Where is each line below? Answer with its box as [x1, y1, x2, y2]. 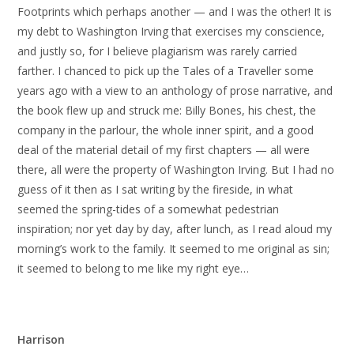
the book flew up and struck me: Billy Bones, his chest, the [17, 103, 317, 118]
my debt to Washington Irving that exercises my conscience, [17, 24, 326, 39]
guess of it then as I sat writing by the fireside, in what [17, 182, 294, 197]
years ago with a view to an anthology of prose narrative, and [17, 83, 333, 98]
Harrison [17, 332, 66, 347]
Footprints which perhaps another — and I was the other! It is [17, 4, 333, 19]
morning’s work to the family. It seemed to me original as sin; [17, 241, 330, 256]
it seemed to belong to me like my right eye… [17, 261, 250, 276]
